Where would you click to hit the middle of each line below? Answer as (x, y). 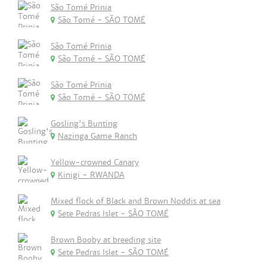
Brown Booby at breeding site (106, 240)
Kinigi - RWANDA (91, 175)
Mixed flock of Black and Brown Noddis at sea (136, 201)
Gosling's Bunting (84, 124)
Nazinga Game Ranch (97, 136)
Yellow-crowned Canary (95, 162)
